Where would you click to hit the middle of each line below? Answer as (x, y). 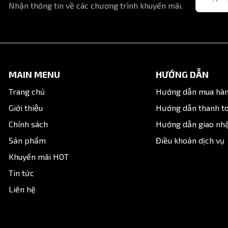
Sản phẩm (27, 140)
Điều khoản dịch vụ (190, 140)
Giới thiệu (25, 107)
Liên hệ (22, 189)
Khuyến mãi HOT (38, 156)
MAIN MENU (34, 74)
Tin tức (21, 173)
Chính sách (28, 124)
